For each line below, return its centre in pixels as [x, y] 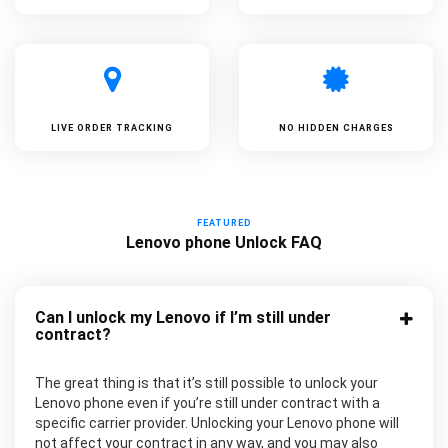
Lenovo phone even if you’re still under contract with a [207, 403]
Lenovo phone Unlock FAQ [224, 243]
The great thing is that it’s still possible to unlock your [206, 383]
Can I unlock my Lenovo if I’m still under [183, 318]
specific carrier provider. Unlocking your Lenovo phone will [217, 423]
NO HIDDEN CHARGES [336, 128]
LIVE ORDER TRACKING [112, 128]
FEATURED [224, 223]
